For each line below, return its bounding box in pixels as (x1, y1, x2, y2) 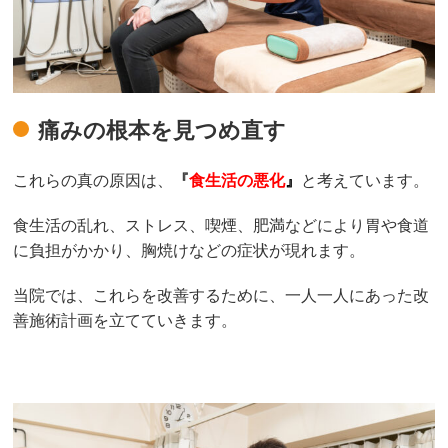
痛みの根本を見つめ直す (38, 117, 287, 143)
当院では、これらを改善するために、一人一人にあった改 (13, 286, 430, 304)
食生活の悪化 (189, 171, 286, 189)
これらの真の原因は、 (13, 171, 174, 189)
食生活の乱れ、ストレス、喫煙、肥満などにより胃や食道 (13, 216, 430, 234)
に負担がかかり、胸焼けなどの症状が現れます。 (13, 241, 366, 259)
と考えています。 (301, 171, 430, 189)
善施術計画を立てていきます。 (13, 311, 238, 329)
